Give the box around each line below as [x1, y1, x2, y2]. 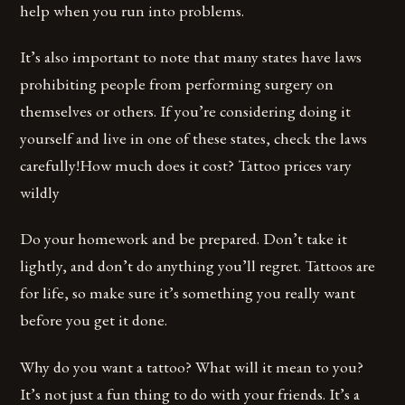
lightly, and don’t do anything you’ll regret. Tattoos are [20, 255, 376, 277]
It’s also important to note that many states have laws [20, 46, 363, 68]
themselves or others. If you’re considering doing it [20, 100, 352, 122]
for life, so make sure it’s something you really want [20, 282, 356, 304]
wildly [20, 182, 61, 203]
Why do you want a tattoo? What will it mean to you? [20, 355, 364, 377]
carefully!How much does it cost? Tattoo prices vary [20, 155, 353, 176]
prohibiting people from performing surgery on [20, 73, 334, 95]
